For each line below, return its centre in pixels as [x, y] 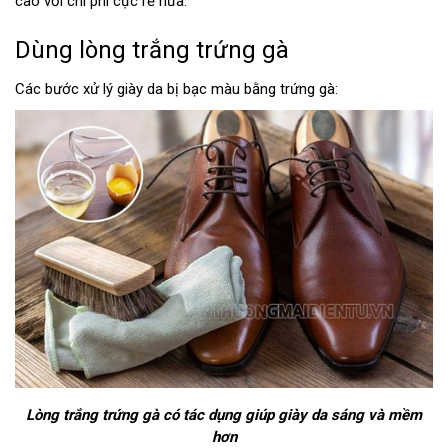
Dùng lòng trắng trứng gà [152, 49]
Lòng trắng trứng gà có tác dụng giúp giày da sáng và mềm [224, 415]
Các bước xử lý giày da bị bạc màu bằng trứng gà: [176, 88]
